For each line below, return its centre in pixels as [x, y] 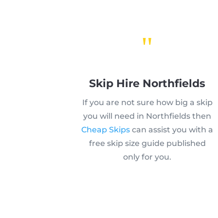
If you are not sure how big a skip [147, 102]
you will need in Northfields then [147, 116]
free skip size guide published [147, 143]
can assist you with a [172, 129]
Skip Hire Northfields [147, 83]
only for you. [147, 157]
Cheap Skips [106, 129]
